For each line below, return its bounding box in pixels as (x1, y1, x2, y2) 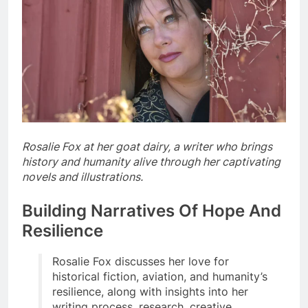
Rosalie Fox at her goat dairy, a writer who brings (22, 139, 272, 153)
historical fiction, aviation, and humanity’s (52, 269, 267, 284)
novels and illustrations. (22, 169, 143, 184)
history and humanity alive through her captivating (22, 154, 280, 168)
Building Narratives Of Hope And (22, 200, 281, 221)
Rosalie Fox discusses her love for (52, 254, 229, 269)
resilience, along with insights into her (52, 285, 248, 299)
